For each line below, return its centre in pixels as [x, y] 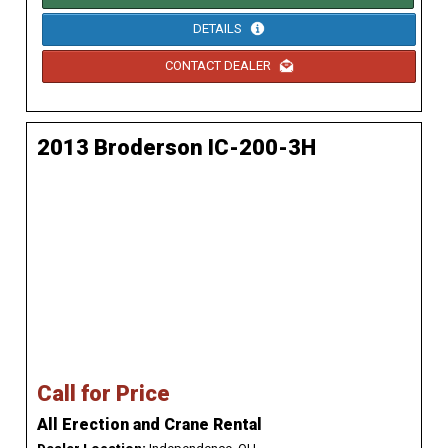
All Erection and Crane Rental [149, 424]
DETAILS [219, 29]
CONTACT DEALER [219, 65]
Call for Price [103, 393]
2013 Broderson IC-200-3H [176, 147]
